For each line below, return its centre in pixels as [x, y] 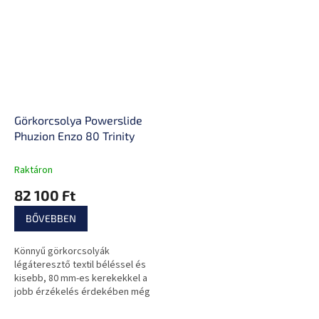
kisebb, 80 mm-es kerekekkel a [81, 278]
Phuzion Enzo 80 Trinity [74, 135]
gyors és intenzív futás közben [80, 305]
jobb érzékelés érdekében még [82, 292]
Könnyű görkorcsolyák [62, 251]
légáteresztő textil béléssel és [80, 265]
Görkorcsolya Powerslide [78, 120]
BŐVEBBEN [51, 218]
